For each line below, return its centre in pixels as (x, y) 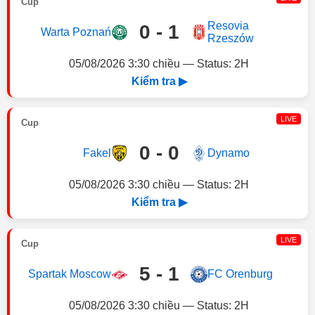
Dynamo (228, 153)
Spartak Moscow (69, 274)
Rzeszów (230, 38)
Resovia (228, 26)
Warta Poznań (76, 32)
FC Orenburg (240, 274)
